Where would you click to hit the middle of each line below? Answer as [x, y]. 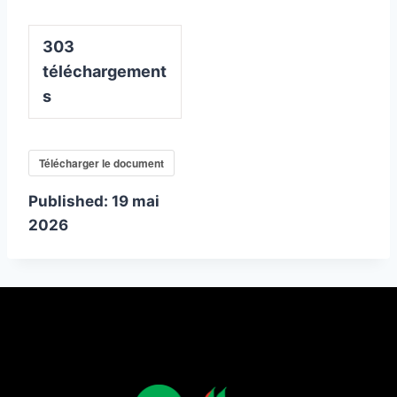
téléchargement [105, 71]
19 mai [136, 201]
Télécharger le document [101, 163]
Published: [70, 201]
